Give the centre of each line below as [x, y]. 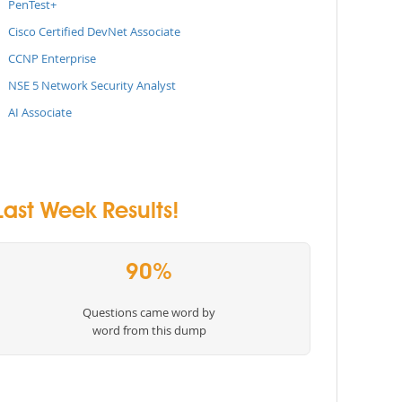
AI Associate [40, 112]
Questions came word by [149, 312]
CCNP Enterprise [52, 58]
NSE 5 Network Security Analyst [92, 85]
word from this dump [149, 330]
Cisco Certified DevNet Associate [94, 31]
